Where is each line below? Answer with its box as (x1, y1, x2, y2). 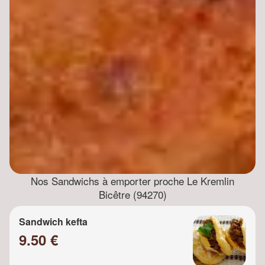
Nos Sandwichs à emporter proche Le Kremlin (31, 173, 234, 189)
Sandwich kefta (19, 215, 88, 229)
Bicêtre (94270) (98, 187, 167, 202)
